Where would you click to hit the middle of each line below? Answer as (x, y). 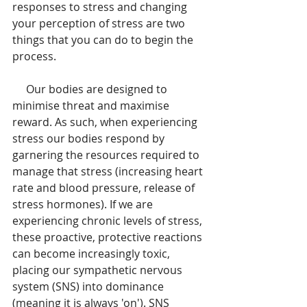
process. (34, 57)
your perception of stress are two (100, 24)
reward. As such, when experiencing (106, 122)
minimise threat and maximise (92, 106)
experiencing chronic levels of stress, (109, 221)
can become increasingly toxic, (93, 254)
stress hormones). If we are (84, 205)
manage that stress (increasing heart (109, 172)
